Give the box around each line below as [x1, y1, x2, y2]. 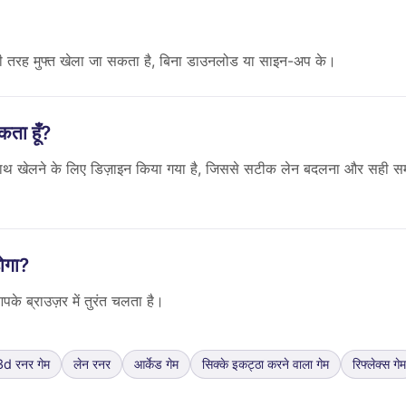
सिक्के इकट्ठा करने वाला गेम [202, 356, 329, 372]
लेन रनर [73, 356, 111, 372]
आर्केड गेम [134, 356, 179, 372]
